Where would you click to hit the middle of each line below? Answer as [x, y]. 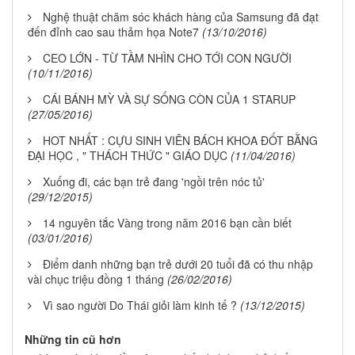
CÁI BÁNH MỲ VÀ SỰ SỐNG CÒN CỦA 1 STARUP [171, 99]
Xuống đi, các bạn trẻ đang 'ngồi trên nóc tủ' [154, 181]
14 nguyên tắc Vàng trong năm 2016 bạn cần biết [167, 222]
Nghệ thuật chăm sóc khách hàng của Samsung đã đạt [181, 16]
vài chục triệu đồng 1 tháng [96, 279]
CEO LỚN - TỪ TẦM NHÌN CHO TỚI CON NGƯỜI [167, 57]
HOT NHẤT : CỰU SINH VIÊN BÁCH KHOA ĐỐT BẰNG [180, 140]
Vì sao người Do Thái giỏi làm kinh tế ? [140, 305]
